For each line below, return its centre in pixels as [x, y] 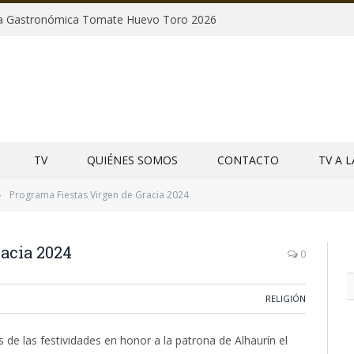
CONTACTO [248, 160]
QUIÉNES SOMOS [132, 160]
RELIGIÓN [286, 298]
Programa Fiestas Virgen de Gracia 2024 [99, 195]
